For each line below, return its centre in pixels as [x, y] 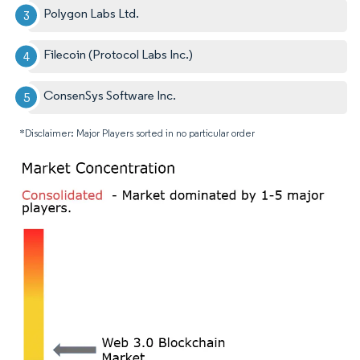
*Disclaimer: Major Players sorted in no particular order [137, 133]
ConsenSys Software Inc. [110, 95]
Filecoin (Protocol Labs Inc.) [119, 54]
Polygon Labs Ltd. [92, 13]
